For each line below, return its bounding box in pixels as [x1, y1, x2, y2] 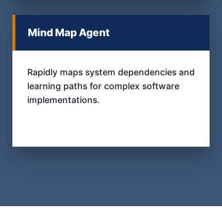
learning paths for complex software [27, 80, 179, 91]
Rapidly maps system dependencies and [27, 66, 195, 77]
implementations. [27, 94, 100, 105]
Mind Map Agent [28, 26, 110, 39]
